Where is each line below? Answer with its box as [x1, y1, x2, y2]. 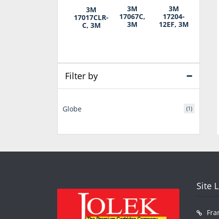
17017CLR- [74, 12, 109, 22]
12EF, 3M [159, 19, 189, 29]
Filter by [65, 69, 98, 82]
